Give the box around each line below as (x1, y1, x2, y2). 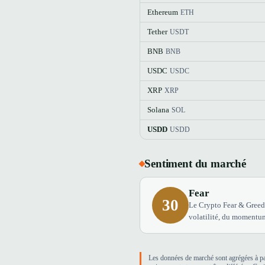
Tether (147, 27, 167, 36)
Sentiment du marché (144, 157, 246, 170)
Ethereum (147, 7, 178, 17)
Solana (147, 105, 169, 114)
